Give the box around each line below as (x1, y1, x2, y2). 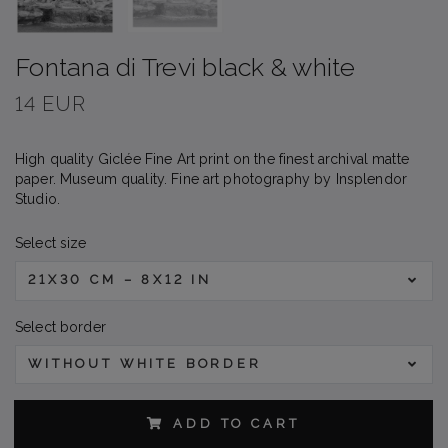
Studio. (15, 191, 60, 208)
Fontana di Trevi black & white (15, 52, 356, 83)
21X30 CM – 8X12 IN (28, 272, 213, 288)
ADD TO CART (173, 416, 300, 432)
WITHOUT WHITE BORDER (28, 356, 262, 372)
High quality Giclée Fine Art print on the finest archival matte (15, 151, 409, 168)
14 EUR (15, 92, 86, 117)
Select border (15, 318, 106, 335)
